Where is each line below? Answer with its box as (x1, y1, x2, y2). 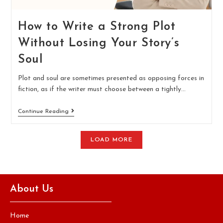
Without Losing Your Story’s (17, 37, 180, 49)
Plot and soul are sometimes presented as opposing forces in (17, 74, 204, 82)
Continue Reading (17, 108, 69, 114)
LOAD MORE (91, 136, 132, 143)
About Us (10, 184, 53, 194)
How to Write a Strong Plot (17, 20, 176, 33)
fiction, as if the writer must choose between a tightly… (17, 85, 186, 93)
